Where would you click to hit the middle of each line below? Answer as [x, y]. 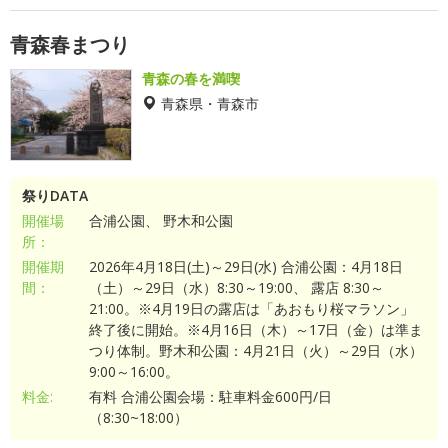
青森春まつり [70, 44]
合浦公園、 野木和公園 [160, 220]
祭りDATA [55, 195]
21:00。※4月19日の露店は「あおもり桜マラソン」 [251, 308]
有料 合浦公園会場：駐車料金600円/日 [210, 396]
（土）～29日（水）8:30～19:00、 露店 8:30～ [236, 287]
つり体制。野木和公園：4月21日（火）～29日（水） [255, 350]
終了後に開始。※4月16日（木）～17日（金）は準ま [255, 329]
